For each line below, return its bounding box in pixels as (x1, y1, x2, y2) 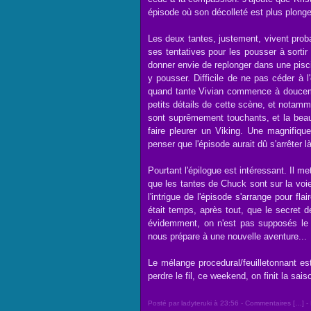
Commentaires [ (245, 299, 295, 307)
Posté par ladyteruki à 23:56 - (148, 299, 245, 307)
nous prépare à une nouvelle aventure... (148, 231, 307, 242)
